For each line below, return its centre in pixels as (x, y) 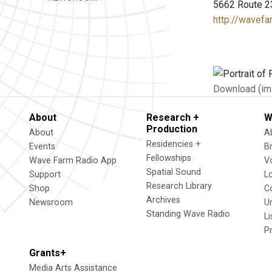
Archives (164, 200)
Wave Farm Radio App (73, 161)
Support (45, 175)
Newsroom (51, 203)
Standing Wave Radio (189, 214)
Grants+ (48, 253)
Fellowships (169, 158)
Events (42, 147)
